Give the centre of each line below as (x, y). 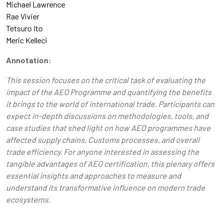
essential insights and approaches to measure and (94, 176)
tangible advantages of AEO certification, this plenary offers (110, 164)
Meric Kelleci (27, 40)
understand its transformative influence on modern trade (106, 188)
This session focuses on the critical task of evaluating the (106, 80)
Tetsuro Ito (24, 28)
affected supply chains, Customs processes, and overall (103, 140)
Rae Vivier (23, 16)
